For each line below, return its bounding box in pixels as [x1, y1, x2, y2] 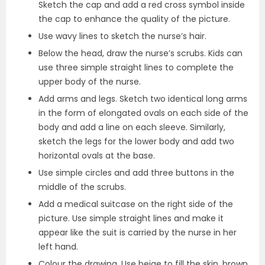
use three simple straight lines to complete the [38, 62, 234, 73]
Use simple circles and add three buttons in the [38, 167, 234, 179]
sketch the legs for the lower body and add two [38, 135, 234, 147]
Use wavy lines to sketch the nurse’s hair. [38, 30, 209, 42]
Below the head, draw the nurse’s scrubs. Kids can [38, 47, 243, 59]
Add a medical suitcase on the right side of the [38, 198, 233, 210]
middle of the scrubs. [38, 181, 128, 193]
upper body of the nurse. [38, 76, 143, 88]
